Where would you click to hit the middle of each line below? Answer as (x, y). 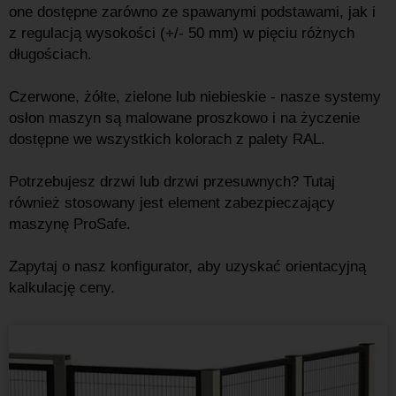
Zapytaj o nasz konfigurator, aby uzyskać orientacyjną (187, 267)
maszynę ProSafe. (70, 224)
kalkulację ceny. (62, 288)
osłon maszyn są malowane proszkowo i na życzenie (184, 118)
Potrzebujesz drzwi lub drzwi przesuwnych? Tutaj (172, 182)
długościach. (50, 54)
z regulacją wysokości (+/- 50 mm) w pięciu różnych (182, 33)
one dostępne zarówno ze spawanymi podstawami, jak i (192, 12)
